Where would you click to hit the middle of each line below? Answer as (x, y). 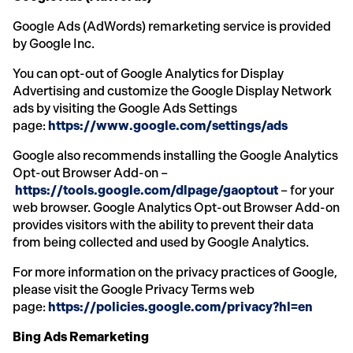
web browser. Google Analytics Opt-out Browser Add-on (176, 207)
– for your (306, 190)
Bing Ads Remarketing (81, 336)
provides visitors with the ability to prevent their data (163, 225)
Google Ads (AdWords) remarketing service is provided (172, 26)
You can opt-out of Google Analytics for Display (148, 73)
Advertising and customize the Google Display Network (172, 91)
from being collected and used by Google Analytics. (161, 242)
